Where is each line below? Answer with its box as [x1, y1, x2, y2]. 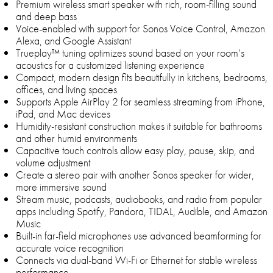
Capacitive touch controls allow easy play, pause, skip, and [16, 143, 255, 158]
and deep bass [16, 9, 77, 24]
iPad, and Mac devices [16, 107, 110, 121]
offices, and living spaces [16, 82, 117, 97]
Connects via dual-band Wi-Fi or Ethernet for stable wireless [16, 253, 257, 268]
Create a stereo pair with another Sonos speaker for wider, [16, 168, 254, 182]
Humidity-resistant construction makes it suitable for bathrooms [16, 119, 262, 133]
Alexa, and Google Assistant [16, 34, 131, 48]
